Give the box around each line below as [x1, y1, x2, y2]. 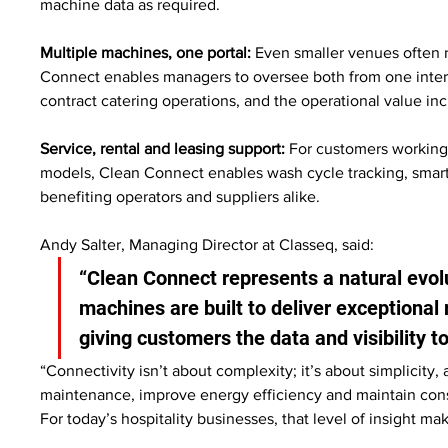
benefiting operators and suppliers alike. [40, 187, 321, 205]
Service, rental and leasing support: [40, 139, 286, 157]
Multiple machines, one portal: [40, 43, 252, 61]
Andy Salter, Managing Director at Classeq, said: [40, 235, 375, 253]
